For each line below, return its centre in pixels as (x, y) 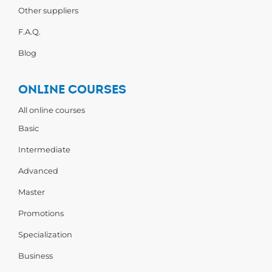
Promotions (41, 213)
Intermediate (44, 149)
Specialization (45, 234)
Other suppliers (48, 10)
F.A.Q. (29, 32)
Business (36, 256)
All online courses (52, 110)
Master (32, 192)
